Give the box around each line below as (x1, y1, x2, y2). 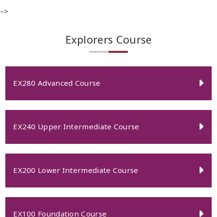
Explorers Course (65, 32, 152, 47)
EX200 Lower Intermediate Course (13, 165, 139, 175)
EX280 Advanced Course (13, 78, 101, 88)
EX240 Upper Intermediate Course (13, 122, 139, 132)
